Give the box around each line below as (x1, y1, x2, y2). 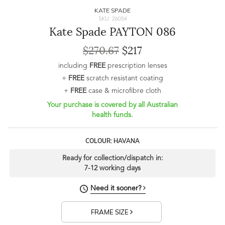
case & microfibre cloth (86, 87, 161, 95)
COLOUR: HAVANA (85, 137, 140, 145)
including (58, 62, 89, 70)
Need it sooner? (90, 185, 143, 192)
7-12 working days (84, 165, 141, 172)
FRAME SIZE (90, 208, 130, 216)
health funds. (92, 111, 133, 119)
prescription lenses (105, 62, 167, 70)
